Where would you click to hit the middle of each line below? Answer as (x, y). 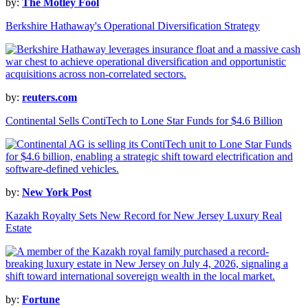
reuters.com (49, 98)
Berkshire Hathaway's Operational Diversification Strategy (133, 26)
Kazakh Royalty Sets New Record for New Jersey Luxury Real (144, 216)
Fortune (41, 300)
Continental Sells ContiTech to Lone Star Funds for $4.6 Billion (144, 121)
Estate (19, 228)
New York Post (57, 192)
